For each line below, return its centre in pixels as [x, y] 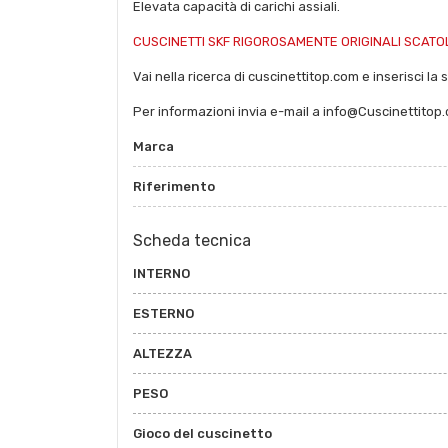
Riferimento [174, 187]
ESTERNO [163, 314]
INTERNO [161, 274]
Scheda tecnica [192, 241]
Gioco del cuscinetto [202, 434]
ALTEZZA [162, 354]
